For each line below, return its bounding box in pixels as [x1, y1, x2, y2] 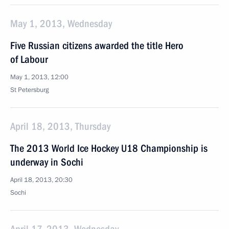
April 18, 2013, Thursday [10, 120, 110, 132]
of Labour [10, 53, 48, 65]
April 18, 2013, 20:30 [10, 175, 73, 185]
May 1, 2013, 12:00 [10, 73, 68, 82]
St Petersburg [10, 85, 49, 95]
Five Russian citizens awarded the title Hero [10, 39, 184, 52]
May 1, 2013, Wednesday [10, 17, 112, 30]
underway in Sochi [10, 156, 83, 168]
